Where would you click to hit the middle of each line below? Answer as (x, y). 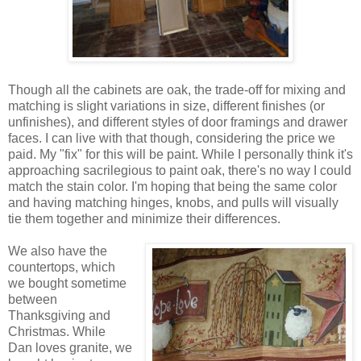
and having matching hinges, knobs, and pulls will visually (173, 203)
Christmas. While (57, 332)
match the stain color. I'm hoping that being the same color (172, 187)
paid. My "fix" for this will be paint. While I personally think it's (180, 155)
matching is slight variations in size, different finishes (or (166, 106)
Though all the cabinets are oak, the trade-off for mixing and (177, 90)
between (33, 300)
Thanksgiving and (59, 316)
